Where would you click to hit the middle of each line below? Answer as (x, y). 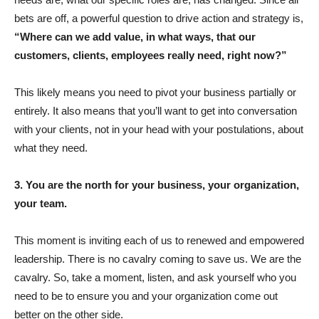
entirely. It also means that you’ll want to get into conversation (156, 111)
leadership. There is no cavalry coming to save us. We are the (158, 259)
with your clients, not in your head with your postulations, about (159, 129)
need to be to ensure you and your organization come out (146, 296)
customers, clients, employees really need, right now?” (151, 55)
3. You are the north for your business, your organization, (157, 185)
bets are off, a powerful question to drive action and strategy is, (159, 18)
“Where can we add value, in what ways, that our (135, 37)
